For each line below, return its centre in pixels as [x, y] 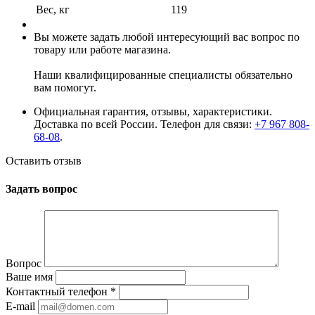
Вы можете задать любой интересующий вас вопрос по [167, 37]
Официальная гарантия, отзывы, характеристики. [153, 112]
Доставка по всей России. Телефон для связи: [144, 124]
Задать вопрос [41, 188]
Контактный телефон [58, 291]
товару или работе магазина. [102, 50]
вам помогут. [65, 88]
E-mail [20, 306]
